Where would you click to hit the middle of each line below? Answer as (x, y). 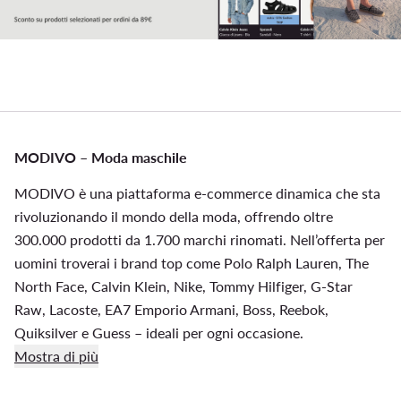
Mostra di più (56, 355)
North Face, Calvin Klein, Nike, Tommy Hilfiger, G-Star (183, 286)
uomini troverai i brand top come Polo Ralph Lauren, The (192, 262)
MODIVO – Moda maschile (101, 157)
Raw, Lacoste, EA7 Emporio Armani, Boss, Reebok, (171, 309)
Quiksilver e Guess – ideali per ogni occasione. (159, 332)
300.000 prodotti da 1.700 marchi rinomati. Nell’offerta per (200, 239)
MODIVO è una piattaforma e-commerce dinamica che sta (197, 192)
